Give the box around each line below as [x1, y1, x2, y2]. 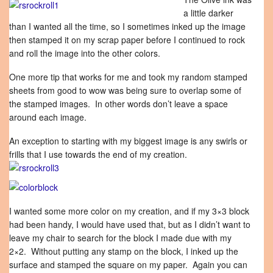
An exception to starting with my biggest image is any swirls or [9, 135, 247, 147]
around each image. [9, 111, 87, 123]
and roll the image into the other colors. [9, 47, 160, 59]
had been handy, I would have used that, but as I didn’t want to [9, 218, 250, 230]
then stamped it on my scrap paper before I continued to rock [9, 34, 245, 46]
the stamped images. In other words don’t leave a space [9, 97, 228, 110]
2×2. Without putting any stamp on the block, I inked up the [9, 245, 238, 257]
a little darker [183, 7, 233, 19]
